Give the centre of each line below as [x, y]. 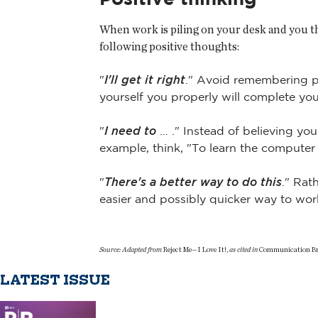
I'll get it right [145, 79]
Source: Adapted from [131, 249]
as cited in [243, 249]
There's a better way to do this [193, 181]
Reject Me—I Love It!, [196, 249]
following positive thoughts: [169, 47]
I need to [130, 130]
